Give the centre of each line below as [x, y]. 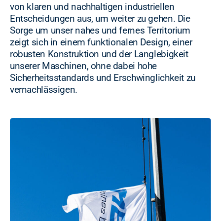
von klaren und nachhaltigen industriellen [92, 7]
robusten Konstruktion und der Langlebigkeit [99, 54]
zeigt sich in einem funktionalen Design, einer [101, 42]
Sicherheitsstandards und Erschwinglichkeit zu [103, 78]
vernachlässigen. [44, 90]
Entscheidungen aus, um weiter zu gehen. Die [100, 19]
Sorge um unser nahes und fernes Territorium [100, 31]
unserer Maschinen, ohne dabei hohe [84, 66]
